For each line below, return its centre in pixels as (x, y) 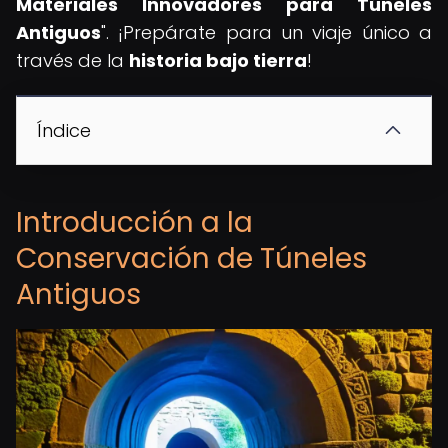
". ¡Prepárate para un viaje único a (266, 32)
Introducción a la (134, 222)
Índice (64, 130)
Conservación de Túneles (191, 258)
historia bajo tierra (218, 60)
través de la (72, 60)
